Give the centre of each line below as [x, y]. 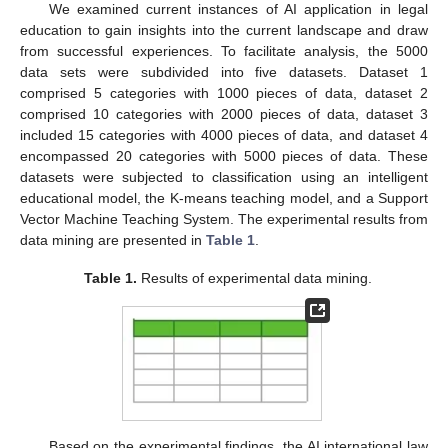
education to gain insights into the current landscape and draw [224, 29]
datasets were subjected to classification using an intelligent [224, 176]
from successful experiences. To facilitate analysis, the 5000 [224, 50]
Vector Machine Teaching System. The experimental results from [224, 218]
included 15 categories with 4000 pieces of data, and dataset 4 [224, 134]
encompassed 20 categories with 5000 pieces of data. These [224, 155]
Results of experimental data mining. [255, 277]
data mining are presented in [113, 239]
